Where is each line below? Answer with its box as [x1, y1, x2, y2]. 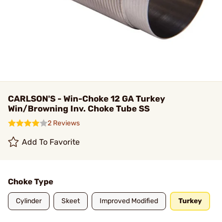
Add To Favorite [22, 137, 80, 147]
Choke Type [8, 177, 54, 186]
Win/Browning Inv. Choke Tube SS [8, 104, 150, 113]
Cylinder [16, 197, 42, 205]
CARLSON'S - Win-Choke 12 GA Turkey [8, 94, 165, 104]
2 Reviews [48, 119, 80, 127]
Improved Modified [100, 197, 158, 205]
